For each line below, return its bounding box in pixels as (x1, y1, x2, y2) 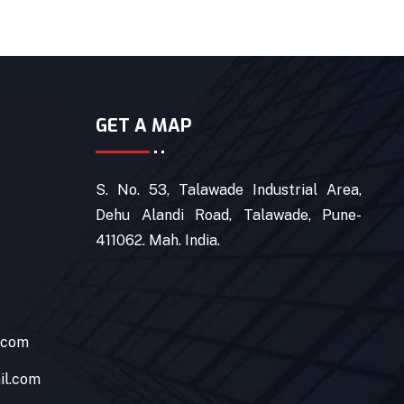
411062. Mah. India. (96, 232, 221, 250)
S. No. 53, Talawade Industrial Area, (96, 181, 362, 199)
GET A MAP (96, 113, 193, 138)
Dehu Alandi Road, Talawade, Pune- (96, 207, 362, 225)
